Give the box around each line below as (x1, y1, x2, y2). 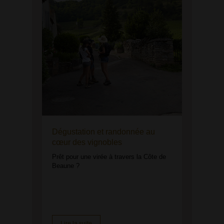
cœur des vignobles (52, 138, 122, 146)
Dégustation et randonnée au (52, 127, 155, 136)
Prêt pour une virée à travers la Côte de (52, 153, 166, 160)
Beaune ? (52, 162, 79, 169)
